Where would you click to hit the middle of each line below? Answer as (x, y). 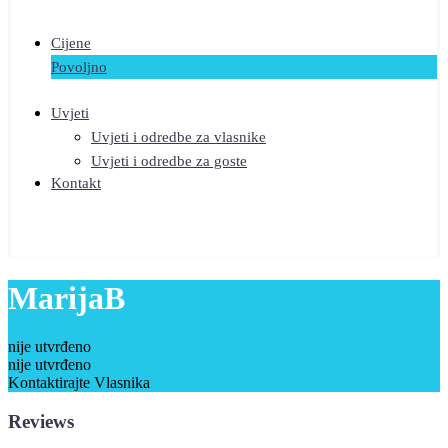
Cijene (71, 43)
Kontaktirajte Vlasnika (79, 383)
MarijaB (66, 297)
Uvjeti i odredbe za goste (169, 161)
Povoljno (79, 67)
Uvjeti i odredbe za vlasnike (178, 137)
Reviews (41, 421)
